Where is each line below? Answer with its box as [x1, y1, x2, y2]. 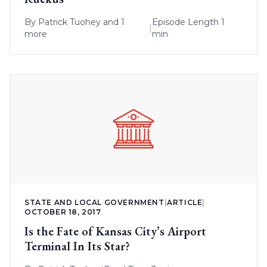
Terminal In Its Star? [24, 238, 130, 254]
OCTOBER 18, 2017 [24, 207, 101, 216]
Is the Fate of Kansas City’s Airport [24, 223, 206, 239]
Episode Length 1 [151, 16, 225, 27]
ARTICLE [167, 197, 203, 207]
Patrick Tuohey [38, 16, 101, 27]
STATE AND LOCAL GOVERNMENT [24, 197, 164, 207]
